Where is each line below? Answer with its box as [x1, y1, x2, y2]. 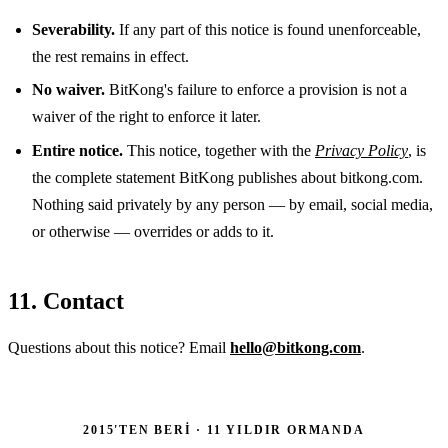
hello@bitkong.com [230, 339, 361, 357]
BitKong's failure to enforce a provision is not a [105, 81, 407, 99]
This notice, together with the [123, 141, 315, 159]
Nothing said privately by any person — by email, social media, [32, 195, 433, 213]
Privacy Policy [315, 141, 408, 159]
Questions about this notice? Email [8, 339, 230, 357]
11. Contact [8, 287, 124, 314]
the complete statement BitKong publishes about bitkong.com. [32, 168, 423, 186]
